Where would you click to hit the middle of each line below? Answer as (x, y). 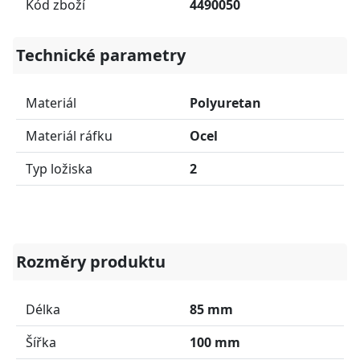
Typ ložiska (59, 168)
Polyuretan (225, 102)
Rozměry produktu (91, 261)
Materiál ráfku (69, 135)
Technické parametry (101, 55)
